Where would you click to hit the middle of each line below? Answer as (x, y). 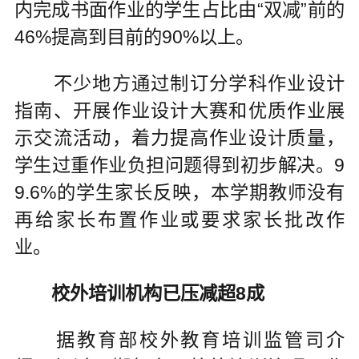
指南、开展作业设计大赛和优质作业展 (179, 111)
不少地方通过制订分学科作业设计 (179, 84)
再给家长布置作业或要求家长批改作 (179, 220)
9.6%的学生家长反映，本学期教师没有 (179, 193)
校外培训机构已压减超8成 (157, 293)
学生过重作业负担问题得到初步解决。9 (179, 165)
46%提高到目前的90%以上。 (134, 37)
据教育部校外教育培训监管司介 (179, 339)
